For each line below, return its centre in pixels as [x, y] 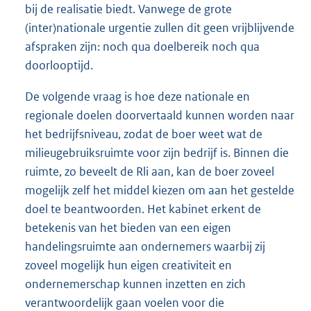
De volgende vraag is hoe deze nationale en [137, 96]
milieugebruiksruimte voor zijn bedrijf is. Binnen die [157, 152]
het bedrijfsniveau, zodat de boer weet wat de [144, 134]
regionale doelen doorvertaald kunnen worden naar [160, 115]
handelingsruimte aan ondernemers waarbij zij [145, 246]
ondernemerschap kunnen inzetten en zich [135, 284]
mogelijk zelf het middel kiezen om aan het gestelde [160, 190]
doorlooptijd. [59, 65]
